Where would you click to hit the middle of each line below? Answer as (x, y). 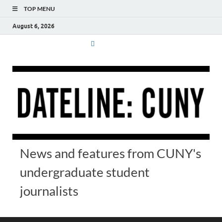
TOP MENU (39, 9)
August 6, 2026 (33, 26)
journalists (49, 191)
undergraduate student (85, 172)
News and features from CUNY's (111, 153)
